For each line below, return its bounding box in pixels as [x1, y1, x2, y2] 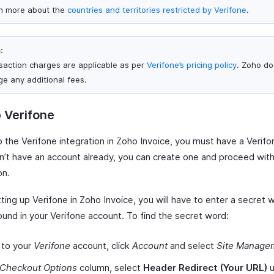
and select [168, 240, 217, 251]
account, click [70, 240, 132, 251]
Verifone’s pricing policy [147, 60, 237, 70]
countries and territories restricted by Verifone [67, 5, 246, 15]
